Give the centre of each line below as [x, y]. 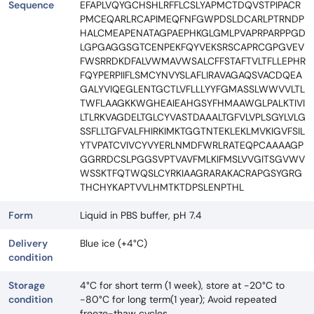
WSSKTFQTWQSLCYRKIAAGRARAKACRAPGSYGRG [191, 173]
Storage [27, 286]
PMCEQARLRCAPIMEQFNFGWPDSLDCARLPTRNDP [192, 19]
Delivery [28, 244]
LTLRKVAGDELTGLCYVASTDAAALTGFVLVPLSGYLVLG [193, 117]
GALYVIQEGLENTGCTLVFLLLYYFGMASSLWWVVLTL [192, 89]
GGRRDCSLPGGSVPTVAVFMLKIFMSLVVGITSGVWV [192, 159]
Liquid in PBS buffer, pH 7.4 [141, 216]
